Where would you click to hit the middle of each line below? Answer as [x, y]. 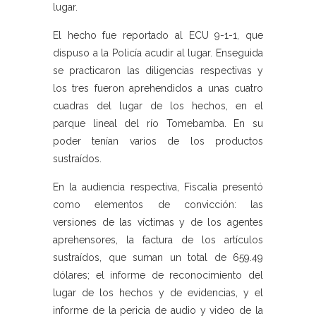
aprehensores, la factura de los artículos [158, 240]
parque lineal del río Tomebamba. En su [158, 124]
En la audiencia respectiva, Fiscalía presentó [158, 187]
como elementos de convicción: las [158, 205]
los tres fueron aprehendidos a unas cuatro [158, 89]
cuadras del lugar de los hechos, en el [158, 106]
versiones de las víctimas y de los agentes [158, 223]
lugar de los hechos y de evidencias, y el [158, 293]
